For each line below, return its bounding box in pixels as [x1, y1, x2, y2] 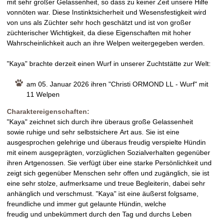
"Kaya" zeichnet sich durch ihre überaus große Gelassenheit [7, 117, 193, 126]
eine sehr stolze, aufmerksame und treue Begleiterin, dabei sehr [7, 179, 205, 187]
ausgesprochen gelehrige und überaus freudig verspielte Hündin [7, 138, 206, 146]
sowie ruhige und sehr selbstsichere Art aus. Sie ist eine [7, 128, 179, 136]
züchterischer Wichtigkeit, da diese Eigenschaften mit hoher [7, 28, 191, 37]
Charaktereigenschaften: [7, 107, 91, 115]
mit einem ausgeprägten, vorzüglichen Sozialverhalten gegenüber [7, 148, 210, 156]
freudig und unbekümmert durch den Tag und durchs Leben [7, 210, 192, 218]
